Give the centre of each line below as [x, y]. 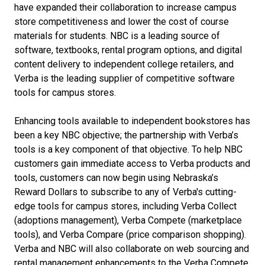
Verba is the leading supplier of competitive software [125, 78]
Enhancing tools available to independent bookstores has [132, 121]
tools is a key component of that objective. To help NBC [128, 149]
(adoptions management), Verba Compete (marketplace [128, 220]
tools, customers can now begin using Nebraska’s [116, 178]
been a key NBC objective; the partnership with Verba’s [126, 135]
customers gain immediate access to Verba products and [132, 164]
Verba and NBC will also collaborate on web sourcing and [132, 249]
